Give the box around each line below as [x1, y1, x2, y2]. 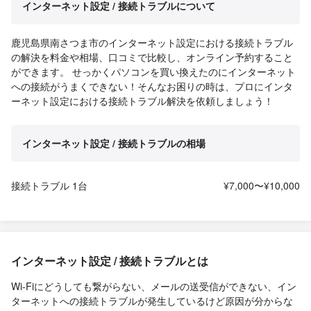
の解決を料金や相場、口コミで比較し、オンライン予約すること [11, 50, 293, 65]
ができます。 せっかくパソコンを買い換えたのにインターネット [11, 65, 296, 79]
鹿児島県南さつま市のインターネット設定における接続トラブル [11, 35, 293, 50]
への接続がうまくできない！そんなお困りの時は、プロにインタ [11, 79, 293, 94]
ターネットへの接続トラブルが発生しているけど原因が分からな [11, 294, 293, 308]
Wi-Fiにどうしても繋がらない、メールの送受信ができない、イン [11, 279, 296, 294]
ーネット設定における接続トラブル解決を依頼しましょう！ [11, 94, 274, 108]
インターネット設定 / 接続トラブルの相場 [22, 136, 205, 151]
